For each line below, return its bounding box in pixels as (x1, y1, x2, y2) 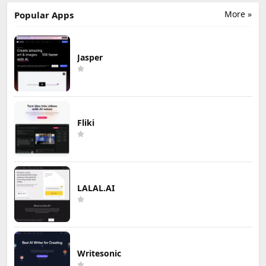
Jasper (77, 51, 103, 63)
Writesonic (77, 247, 121, 259)
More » (224, 8, 252, 20)
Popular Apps (14, 8, 74, 21)
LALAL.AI (77, 182, 115, 194)
